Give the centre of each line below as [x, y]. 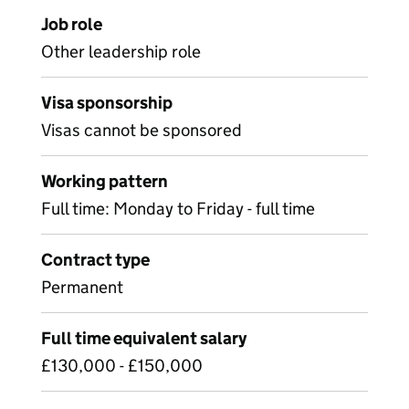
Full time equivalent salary [144, 338]
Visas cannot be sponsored [142, 130]
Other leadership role [121, 52]
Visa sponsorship [107, 103]
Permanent [82, 287]
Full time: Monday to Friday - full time [178, 209]
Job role [72, 24]
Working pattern [105, 181]
